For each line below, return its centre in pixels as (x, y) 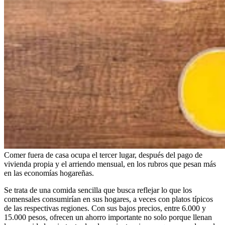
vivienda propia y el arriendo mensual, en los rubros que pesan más (110, 164)
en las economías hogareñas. (49, 173)
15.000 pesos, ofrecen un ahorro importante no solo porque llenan (108, 217)
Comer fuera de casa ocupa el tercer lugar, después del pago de (103, 155)
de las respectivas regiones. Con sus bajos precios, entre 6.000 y (105, 208)
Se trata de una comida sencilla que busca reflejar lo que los (98, 190)
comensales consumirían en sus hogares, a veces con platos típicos (108, 199)
